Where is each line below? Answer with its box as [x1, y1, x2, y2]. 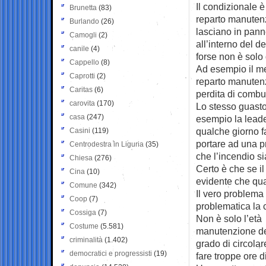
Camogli [69, 30, 97, 39]
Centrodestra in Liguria [69, 140, 144, 148]
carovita [69, 99, 95, 107]
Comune [69, 180, 97, 189]
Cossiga [69, 208, 96, 217]
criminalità [69, 235, 103, 244]
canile [69, 44, 89, 53]
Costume [69, 221, 99, 230]
